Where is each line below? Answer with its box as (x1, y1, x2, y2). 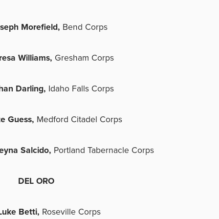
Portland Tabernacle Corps (54, 143, 154, 156)
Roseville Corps (42, 205, 101, 218)
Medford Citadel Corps (37, 112, 122, 125)
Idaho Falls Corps (48, 82, 114, 94)
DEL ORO (18, 174, 54, 187)
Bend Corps (63, 20, 108, 33)
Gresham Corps (55, 51, 114, 64)
